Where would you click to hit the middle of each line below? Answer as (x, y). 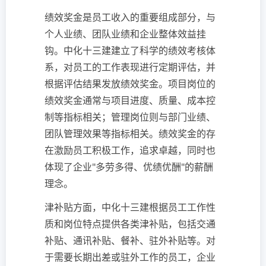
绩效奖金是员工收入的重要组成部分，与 (130, 18)
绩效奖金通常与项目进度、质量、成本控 (130, 101)
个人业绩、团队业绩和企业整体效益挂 (125, 34)
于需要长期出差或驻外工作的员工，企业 (130, 257)
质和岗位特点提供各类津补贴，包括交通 (130, 224)
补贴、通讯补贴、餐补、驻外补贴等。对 (130, 241)
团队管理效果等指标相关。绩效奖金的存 (130, 134)
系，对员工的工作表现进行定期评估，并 (130, 67)
